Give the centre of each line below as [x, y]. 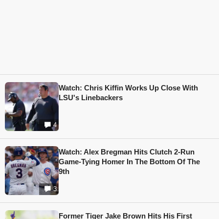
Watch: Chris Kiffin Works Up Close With [128, 88]
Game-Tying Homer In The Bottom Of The [129, 162]
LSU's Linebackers [91, 98]
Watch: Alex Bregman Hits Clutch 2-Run [127, 152]
